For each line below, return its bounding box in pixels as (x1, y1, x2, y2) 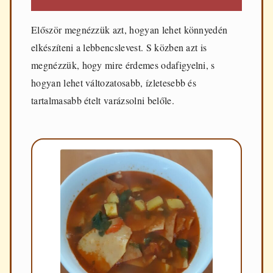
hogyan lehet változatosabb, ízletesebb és (31, 76, 197, 89)
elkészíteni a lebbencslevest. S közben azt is (31, 40, 207, 54)
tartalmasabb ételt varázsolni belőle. (31, 93, 174, 107)
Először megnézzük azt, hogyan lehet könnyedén (31, 23, 228, 36)
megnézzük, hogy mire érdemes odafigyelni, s (31, 58, 215, 71)
